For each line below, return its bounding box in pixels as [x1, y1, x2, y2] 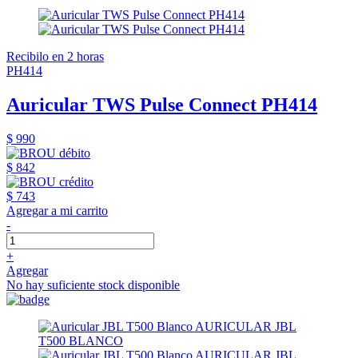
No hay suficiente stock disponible [6, 277, 180, 292]
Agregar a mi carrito [6, 203, 108, 217]
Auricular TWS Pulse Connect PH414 [6, 93, 317, 115]
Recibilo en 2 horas [6, 50, 104, 64]
